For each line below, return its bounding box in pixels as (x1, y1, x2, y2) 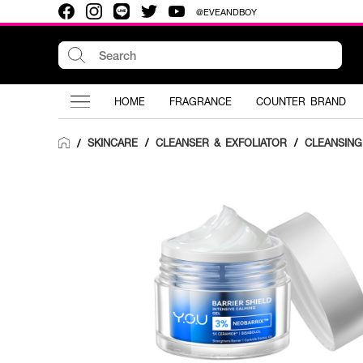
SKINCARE (88, 135, 138, 150)
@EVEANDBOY (196, 5, 257, 18)
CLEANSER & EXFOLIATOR (156, 135, 287, 150)
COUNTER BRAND (256, 94, 346, 109)
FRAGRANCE (169, 94, 232, 109)
